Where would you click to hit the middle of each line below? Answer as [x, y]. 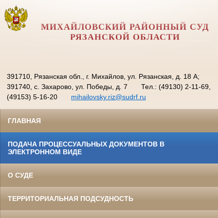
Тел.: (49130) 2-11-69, [176, 87]
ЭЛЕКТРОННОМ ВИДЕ [45, 152]
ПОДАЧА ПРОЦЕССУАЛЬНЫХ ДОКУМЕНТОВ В [86, 144]
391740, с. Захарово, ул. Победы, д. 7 [67, 87]
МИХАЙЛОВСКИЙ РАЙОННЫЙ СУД [125, 27]
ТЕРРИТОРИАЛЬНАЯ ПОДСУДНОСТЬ [71, 199]
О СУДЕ [20, 175]
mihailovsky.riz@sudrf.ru [109, 97]
